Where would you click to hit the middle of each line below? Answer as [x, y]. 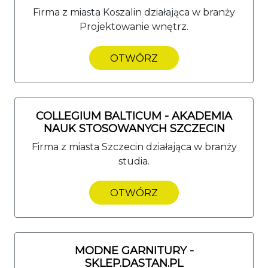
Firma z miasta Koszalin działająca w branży [134, 12]
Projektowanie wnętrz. [134, 26]
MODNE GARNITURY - [134, 250]
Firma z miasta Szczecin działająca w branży [134, 147]
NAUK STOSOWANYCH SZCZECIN [134, 128]
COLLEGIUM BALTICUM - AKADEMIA [134, 116]
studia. [134, 161]
